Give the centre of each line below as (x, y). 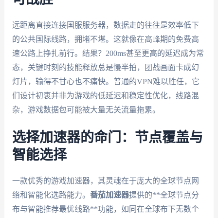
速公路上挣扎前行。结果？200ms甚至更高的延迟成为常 (108, 53)
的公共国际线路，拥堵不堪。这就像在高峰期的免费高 (105, 39)
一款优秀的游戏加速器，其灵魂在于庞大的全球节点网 (105, 181)
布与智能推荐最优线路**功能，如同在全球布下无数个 (105, 209)
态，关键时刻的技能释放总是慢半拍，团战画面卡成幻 (105, 67)
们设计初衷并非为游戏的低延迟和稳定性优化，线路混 (105, 95)
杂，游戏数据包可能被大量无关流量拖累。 (86, 109)
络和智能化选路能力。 (51, 195)
